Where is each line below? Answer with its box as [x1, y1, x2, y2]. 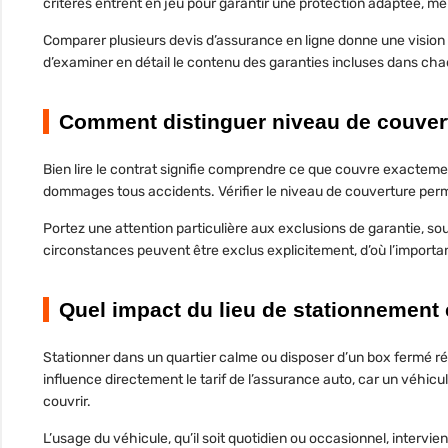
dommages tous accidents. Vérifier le [43, 183, 280, 201]
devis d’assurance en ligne [169, 32, 335, 50]
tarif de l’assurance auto [200, 371, 352, 389]
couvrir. [43, 393, 91, 411]
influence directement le [43, 371, 200, 389]
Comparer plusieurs [43, 32, 169, 50]
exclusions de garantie [278, 220, 421, 238]
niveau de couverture [280, 183, 416, 201]
